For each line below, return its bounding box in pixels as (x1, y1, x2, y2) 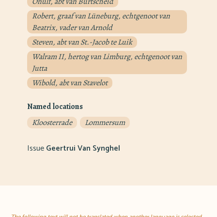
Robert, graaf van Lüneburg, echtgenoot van (32, 11, 170, 22)
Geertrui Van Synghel (46, 141, 120, 155)
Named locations (27, 101, 83, 112)
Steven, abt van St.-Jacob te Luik (32, 37, 132, 48)
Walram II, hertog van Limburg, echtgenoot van (32, 51, 182, 62)
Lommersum (85, 117, 125, 128)
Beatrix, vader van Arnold (32, 22, 112, 33)
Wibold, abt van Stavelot (32, 77, 108, 89)
